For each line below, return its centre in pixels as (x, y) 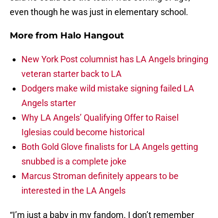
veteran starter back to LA (72, 74)
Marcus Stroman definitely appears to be (100, 176)
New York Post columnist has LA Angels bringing (115, 59)
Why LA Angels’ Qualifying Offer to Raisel (100, 118)
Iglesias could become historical (83, 132)
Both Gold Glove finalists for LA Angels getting (110, 147)
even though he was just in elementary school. (99, 12)
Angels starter (49, 103)
